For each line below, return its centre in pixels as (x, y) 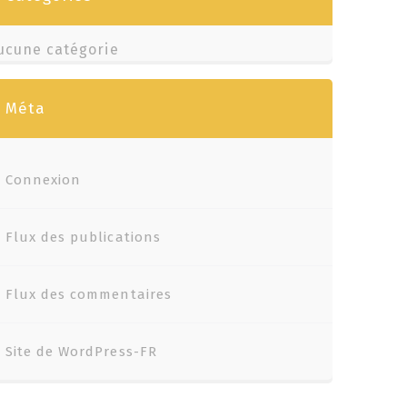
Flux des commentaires (88, 294)
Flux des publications (83, 237)
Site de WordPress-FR (81, 352)
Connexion (43, 180)
